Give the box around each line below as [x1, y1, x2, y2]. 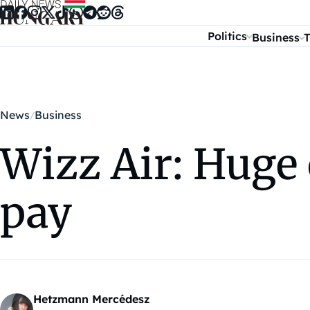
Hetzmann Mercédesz [33, 292, 149, 306]
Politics [208, 29, 248, 43]
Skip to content [10, 6, 83, 19]
